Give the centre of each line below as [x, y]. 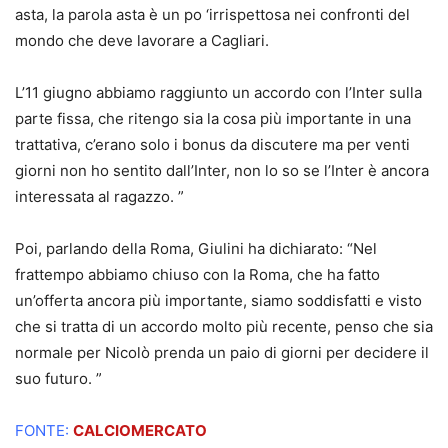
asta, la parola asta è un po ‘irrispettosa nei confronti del [212, 14]
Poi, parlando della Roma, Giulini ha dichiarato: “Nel [196, 248]
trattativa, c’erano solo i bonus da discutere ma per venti [212, 144]
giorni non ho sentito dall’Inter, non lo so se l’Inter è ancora [222, 170]
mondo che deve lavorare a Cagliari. [142, 40]
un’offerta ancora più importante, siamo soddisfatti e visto [218, 300]
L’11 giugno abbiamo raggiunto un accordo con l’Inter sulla [218, 92]
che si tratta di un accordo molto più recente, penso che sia [224, 326]
